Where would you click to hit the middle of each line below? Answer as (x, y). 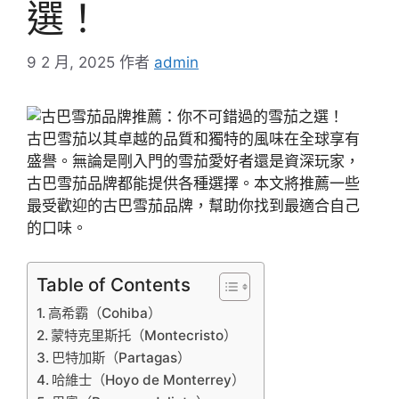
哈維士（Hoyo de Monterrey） (149, 380)
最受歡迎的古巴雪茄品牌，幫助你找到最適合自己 (193, 205)
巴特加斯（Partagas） (122, 358)
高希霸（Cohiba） (105, 313)
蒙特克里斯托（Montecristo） (144, 336)
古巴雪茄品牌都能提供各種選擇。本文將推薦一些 (193, 183)
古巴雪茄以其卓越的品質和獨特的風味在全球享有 (193, 138)
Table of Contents (114, 285)
